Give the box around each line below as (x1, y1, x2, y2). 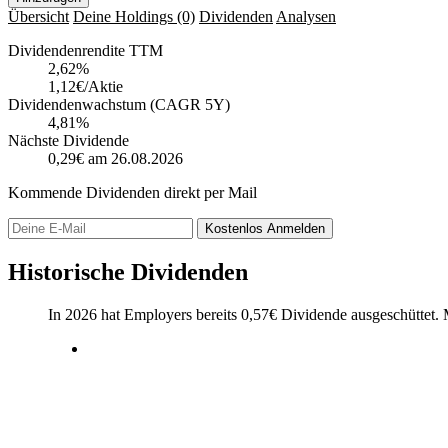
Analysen (276, 7, 336, 25)
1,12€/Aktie (48, 77, 123, 95)
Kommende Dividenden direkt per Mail (8, 183, 257, 201)
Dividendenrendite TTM (8, 41, 163, 59)
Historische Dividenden (8, 258, 248, 285)
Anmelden (267, 220, 325, 236)
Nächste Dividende (8, 131, 129, 149)
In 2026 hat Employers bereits (48, 305, 241, 323)
